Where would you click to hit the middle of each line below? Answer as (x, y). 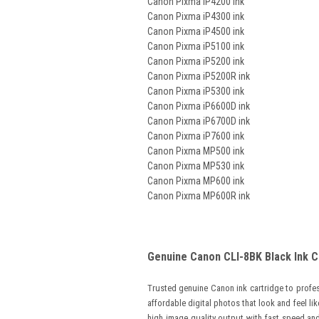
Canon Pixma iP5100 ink (196, 46)
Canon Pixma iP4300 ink (196, 16)
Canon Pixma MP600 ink (196, 181)
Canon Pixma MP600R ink (199, 196)
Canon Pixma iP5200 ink (196, 61)
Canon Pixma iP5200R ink (199, 76)
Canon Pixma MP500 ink (196, 151)
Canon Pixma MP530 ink (196, 166)
